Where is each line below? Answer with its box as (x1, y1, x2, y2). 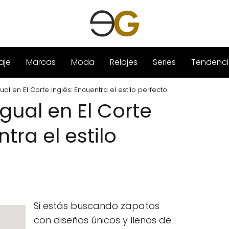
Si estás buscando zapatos (34, 199, 159, 212)
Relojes (109, 56, 138, 68)
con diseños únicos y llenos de (34, 214, 171, 226)
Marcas (26, 56, 56, 68)
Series (152, 56, 176, 68)
